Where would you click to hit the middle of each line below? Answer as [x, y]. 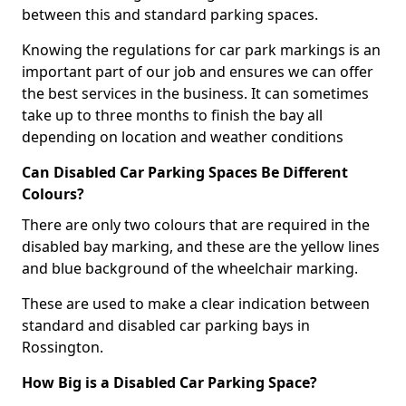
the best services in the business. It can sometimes [195, 93]
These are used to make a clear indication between [196, 304]
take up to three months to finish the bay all [172, 115]
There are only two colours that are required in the [196, 225]
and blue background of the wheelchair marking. [190, 268]
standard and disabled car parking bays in [166, 325]
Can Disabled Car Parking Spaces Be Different [185, 172]
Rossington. [63, 347]
